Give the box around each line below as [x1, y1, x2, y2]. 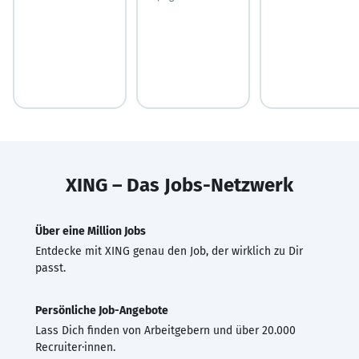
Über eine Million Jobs [35, 224, 146, 238]
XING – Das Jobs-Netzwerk [66, 173, 293, 196]
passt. [35, 260, 66, 275]
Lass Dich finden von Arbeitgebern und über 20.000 [35, 323, 296, 337]
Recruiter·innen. [35, 340, 115, 354]
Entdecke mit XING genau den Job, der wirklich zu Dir [35, 244, 303, 258]
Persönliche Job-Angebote [35, 303, 168, 317]
